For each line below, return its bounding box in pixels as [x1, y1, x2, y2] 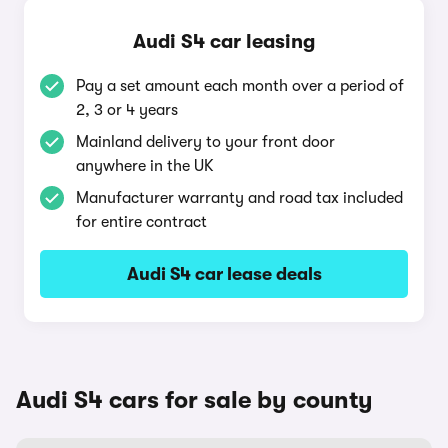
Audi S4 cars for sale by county [16, 386, 373, 414]
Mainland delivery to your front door [76, 133, 335, 151]
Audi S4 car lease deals [126, 264, 322, 284]
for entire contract [76, 213, 207, 231]
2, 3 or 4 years [76, 101, 178, 119]
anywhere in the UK [76, 157, 214, 175]
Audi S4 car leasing [133, 30, 315, 53]
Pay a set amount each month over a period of [76, 77, 404, 95]
